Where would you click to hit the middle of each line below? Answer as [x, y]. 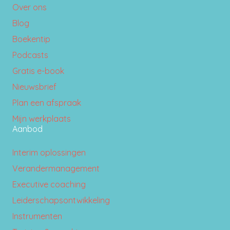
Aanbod [27, 129]
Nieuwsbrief [34, 87]
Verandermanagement [56, 168]
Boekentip [31, 39]
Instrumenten [37, 216]
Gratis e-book [38, 71]
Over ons [30, 7]
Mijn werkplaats [42, 118]
